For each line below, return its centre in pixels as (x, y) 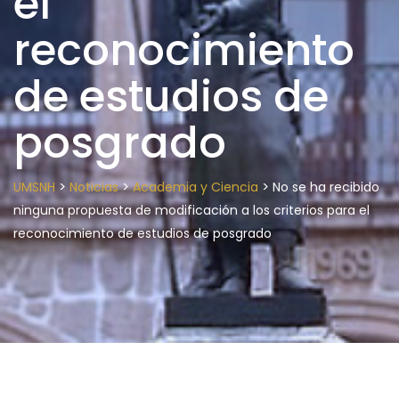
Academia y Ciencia (195, 187)
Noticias (94, 187)
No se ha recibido (326, 187)
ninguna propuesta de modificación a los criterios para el (191, 210)
